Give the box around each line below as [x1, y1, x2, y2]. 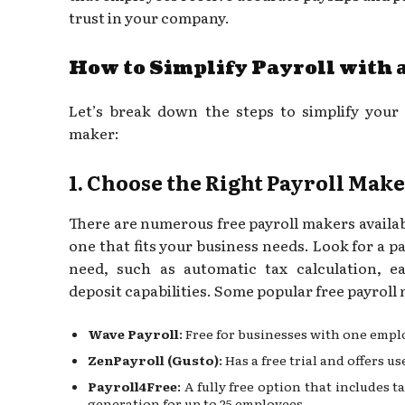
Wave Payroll [88, 324, 179, 343]
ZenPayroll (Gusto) [88, 350, 219, 369]
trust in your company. [69, 5, 230, 28]
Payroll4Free [88, 376, 177, 395]
